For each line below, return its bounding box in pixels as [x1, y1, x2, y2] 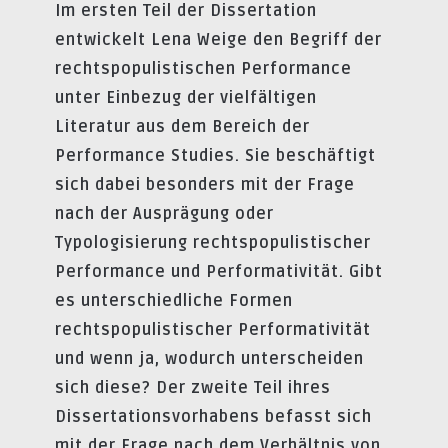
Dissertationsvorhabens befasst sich [55, 406, 372, 427]
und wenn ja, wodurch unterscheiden [55, 348, 364, 369]
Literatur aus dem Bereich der [55, 116, 310, 137]
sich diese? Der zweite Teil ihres [55, 377, 331, 398]
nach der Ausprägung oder [55, 203, 274, 224]
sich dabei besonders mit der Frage [55, 174, 355, 195]
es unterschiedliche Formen [55, 290, 293, 311]
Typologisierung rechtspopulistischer [55, 232, 371, 253]
